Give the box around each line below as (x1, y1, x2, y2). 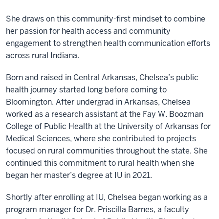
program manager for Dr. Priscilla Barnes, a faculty (6, 204, 189, 215)
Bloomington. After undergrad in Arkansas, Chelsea (6, 97, 191, 107)
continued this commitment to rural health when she (6, 158, 195, 168)
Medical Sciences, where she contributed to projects (6, 133, 196, 144)
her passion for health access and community (6, 26, 171, 36)
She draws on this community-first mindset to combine (6, 14, 205, 24)
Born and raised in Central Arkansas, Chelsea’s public (6, 72, 198, 83)
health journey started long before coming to (6, 85, 167, 95)
